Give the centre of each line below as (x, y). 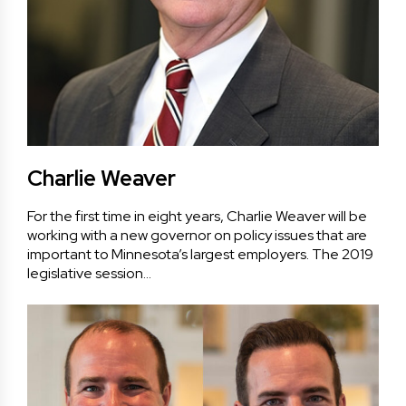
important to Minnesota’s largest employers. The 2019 (200, 254)
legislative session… (89, 273)
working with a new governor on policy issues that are (197, 235)
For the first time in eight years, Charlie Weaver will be (197, 216)
